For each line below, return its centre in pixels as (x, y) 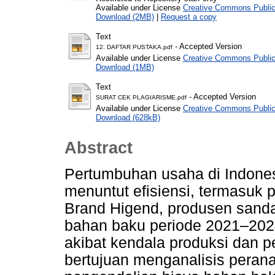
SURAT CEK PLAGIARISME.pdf (141, 97)
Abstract (99, 148)
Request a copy (189, 17)
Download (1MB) (125, 67)
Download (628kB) (128, 117)
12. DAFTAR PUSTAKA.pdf (134, 47)
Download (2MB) (125, 17)
